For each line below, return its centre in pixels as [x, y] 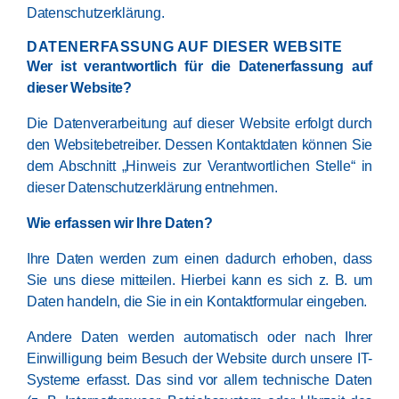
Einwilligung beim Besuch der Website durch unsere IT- [199, 358]
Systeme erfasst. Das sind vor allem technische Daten [199, 380]
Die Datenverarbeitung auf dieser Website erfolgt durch [199, 123]
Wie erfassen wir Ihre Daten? [120, 223]
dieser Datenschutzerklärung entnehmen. [152, 187]
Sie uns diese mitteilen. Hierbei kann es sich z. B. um [199, 280]
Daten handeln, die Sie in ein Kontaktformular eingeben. [197, 301]
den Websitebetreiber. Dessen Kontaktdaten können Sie [199, 145]
